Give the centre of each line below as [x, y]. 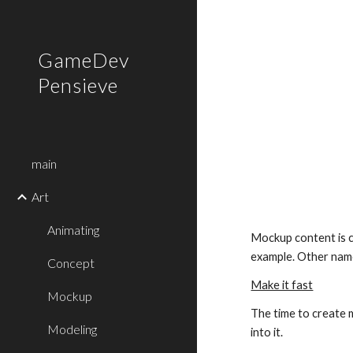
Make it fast [282, 285]
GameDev [84, 60]
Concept [71, 263]
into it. [267, 332]
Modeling [72, 329]
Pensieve [78, 85]
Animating [73, 230]
